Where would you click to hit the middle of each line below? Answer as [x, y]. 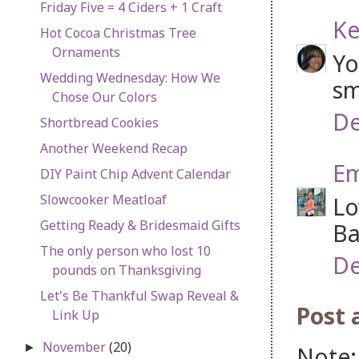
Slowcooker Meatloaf [103, 199]
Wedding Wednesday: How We [130, 77]
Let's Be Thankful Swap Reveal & [139, 295]
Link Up [75, 315]
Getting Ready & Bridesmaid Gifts [140, 225]
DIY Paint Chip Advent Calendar [135, 173]
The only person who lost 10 [125, 250]
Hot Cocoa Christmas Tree [118, 32]
